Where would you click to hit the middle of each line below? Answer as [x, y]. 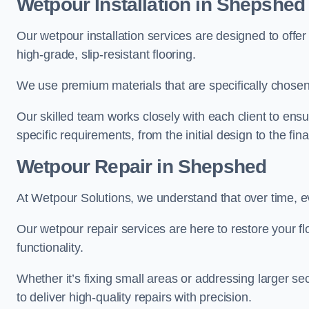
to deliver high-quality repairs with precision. [134, 298]
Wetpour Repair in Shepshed [142, 167]
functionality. [50, 248]
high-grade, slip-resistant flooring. [106, 55]
